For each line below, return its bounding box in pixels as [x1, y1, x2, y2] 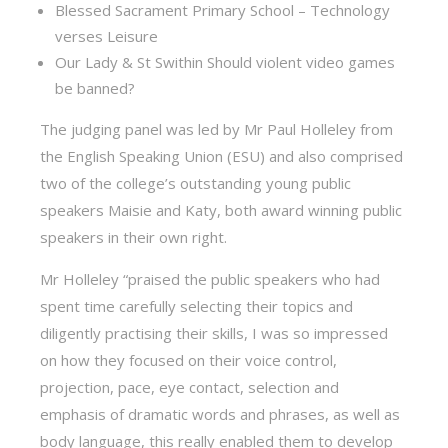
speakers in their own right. [40, 227, 228, 247]
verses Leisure [55, 26, 159, 46]
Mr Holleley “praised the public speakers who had [40, 269, 381, 289]
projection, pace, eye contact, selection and [40, 377, 340, 397]
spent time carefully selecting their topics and [40, 296, 354, 316]
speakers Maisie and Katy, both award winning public [40, 200, 403, 220]
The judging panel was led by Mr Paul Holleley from [40, 119, 394, 139]
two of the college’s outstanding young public [40, 173, 352, 193]
